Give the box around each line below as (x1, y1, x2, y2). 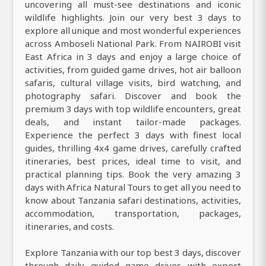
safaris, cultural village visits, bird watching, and (25, 77, 241, 89)
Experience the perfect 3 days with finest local (25, 129, 241, 141)
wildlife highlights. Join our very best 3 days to (25, 11, 241, 24)
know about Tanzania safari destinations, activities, (25, 194, 241, 207)
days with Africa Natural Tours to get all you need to (25, 181, 241, 194)
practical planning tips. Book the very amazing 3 (25, 168, 241, 180)
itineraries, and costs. (25, 220, 114, 233)
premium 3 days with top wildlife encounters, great (25, 103, 241, 115)
